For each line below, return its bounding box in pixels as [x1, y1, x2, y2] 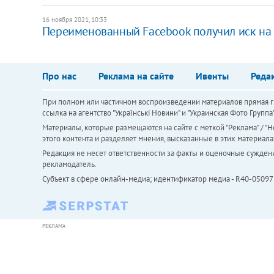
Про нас [42, 69, 76, 82]
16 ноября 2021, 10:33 [42, 15, 107, 24]
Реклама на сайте [98, 69, 174, 82]
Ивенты [195, 69, 229, 82]
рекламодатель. [42, 158, 97, 169]
